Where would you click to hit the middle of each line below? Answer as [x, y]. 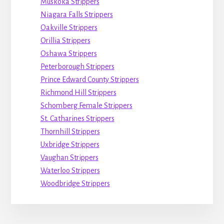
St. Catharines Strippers [77, 118]
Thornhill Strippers [70, 131]
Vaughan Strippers [69, 157]
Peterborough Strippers [77, 66]
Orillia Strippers [65, 40]
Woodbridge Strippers [75, 183]
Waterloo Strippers [70, 170]
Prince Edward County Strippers [89, 79]
